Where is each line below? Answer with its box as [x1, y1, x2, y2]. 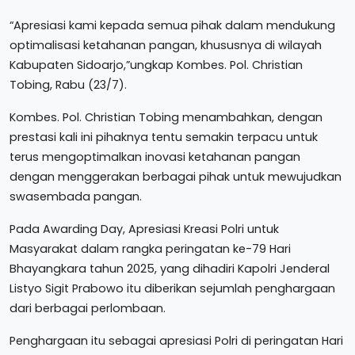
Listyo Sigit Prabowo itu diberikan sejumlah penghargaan [10, 281, 335, 296]
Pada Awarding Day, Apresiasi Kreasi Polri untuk [10, 221, 279, 237]
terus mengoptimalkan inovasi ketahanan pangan [10, 149, 300, 165]
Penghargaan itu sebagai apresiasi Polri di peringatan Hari [10, 333, 343, 349]
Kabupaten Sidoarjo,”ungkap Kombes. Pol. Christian [10, 57, 303, 73]
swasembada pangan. [10, 189, 142, 204]
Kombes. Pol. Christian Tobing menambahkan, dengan [10, 109, 323, 125]
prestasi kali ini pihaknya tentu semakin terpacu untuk [10, 129, 318, 145]
